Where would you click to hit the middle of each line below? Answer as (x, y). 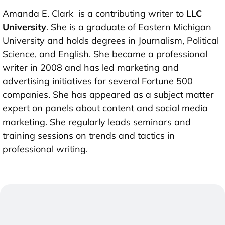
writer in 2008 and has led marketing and (91, 67)
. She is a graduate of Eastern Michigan (129, 27)
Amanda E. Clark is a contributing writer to (94, 13)
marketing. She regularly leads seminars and (97, 122)
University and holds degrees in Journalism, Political (111, 40)
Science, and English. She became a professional (105, 54)
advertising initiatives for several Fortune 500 (98, 81)
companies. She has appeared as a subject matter (108, 94)
